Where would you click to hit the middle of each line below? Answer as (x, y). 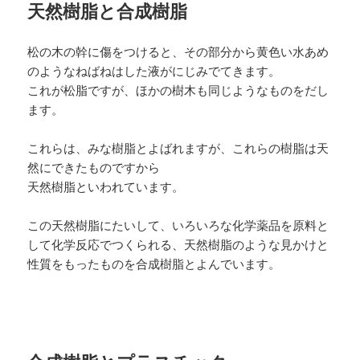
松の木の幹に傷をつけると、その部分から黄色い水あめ (178, 51)
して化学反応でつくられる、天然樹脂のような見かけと (178, 244)
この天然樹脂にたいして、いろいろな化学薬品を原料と (178, 225)
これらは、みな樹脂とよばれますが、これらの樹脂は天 (178, 147)
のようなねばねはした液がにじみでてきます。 (154, 70)
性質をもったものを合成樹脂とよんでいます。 (154, 263)
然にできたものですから (94, 167)
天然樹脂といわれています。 (106, 186)
